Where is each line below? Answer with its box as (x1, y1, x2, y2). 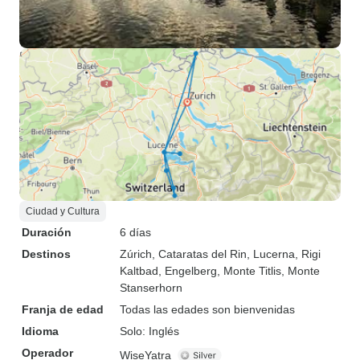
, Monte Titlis (217, 264, 281, 277)
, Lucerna (247, 247, 295, 260)
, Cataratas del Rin (152, 247, 247, 260)
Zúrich (120, 247, 152, 260)
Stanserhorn (120, 281, 182, 294)
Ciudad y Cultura (26, 206, 100, 217)
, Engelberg (158, 264, 217, 277)
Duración (22, 226, 72, 239)
